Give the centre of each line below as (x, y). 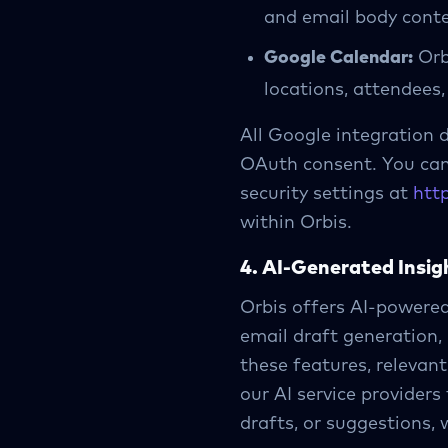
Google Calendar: (338, 58)
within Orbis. (296, 223)
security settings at (324, 194)
